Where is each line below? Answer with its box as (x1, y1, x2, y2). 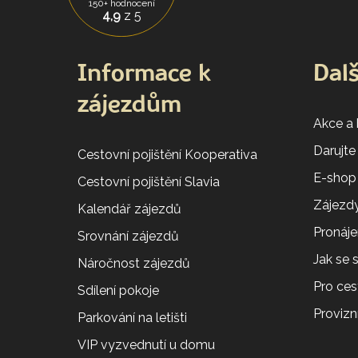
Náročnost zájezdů (78, 255, 190, 271)
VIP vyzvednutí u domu (78, 336, 215, 352)
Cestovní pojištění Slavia (78, 173, 220, 189)
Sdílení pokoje (78, 282, 159, 298)
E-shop (313, 169, 356, 185)
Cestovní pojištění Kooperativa (78, 146, 257, 162)
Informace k (78, 62, 211, 86)
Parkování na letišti (78, 309, 187, 325)
